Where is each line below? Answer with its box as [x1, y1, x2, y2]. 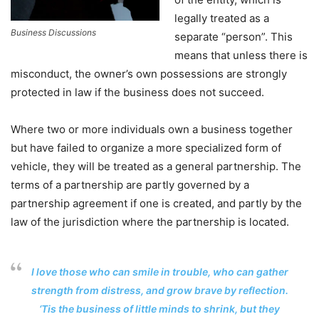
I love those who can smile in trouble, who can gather [31, 266, 288, 278]
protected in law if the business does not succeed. [11, 85, 264, 100]
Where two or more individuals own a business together [11, 122, 293, 137]
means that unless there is [174, 48, 308, 63]
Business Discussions [11, 27, 96, 38]
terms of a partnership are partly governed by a [11, 178, 249, 192]
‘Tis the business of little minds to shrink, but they [39, 303, 280, 315]
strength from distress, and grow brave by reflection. [31, 284, 288, 297]
